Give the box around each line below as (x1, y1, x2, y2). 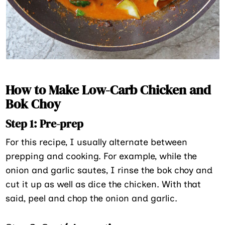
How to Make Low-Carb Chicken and (6, 80, 211, 99)
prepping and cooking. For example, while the (6, 150, 197, 162)
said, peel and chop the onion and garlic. (6, 192, 180, 204)
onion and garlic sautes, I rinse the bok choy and (6, 164, 213, 176)
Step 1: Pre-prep (6, 116, 84, 131)
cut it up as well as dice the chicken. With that (6, 178, 201, 190)
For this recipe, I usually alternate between (6, 136, 188, 148)
